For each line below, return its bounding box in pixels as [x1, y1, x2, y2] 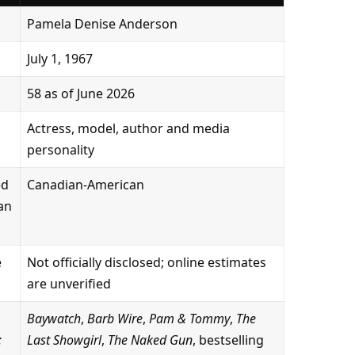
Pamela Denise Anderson [26, 15, 177, 33]
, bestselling [192, 331, 264, 349]
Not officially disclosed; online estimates [26, 254, 266, 272]
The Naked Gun [107, 331, 193, 349]
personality [26, 141, 94, 159]
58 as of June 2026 [26, 85, 135, 103]
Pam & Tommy [148, 310, 230, 328]
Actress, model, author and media [26, 120, 230, 138]
